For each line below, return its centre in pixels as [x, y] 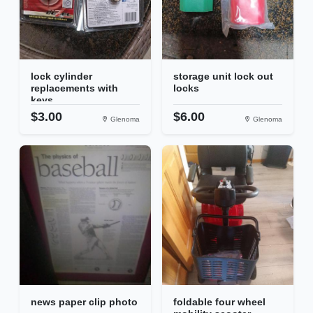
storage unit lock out [223, 77]
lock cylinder [61, 77]
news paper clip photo [84, 302]
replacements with [74, 88]
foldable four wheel [219, 302]
